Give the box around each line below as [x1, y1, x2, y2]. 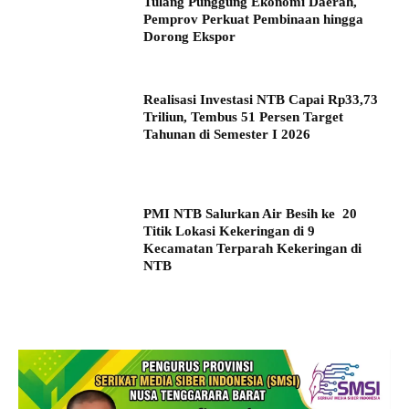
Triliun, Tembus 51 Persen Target [143, 109, 344, 124]
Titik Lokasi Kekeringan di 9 [143, 224, 316, 239]
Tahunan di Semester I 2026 [143, 126, 311, 142]
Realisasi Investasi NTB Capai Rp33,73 [143, 91, 379, 107]
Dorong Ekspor [143, 29, 236, 45]
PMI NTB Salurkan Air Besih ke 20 [143, 206, 358, 222]
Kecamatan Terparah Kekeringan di [143, 241, 362, 257]
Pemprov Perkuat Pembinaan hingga [143, 12, 364, 27]
